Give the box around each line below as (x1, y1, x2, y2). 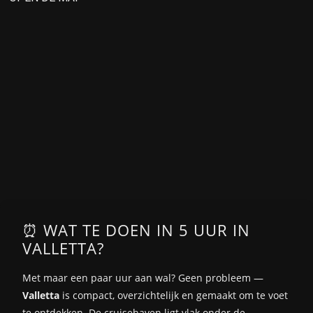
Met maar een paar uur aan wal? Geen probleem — (22, 270, 263, 284)
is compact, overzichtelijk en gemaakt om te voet (59, 288, 288, 302)
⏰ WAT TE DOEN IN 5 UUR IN (22, 219, 250, 241)
